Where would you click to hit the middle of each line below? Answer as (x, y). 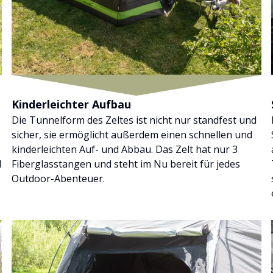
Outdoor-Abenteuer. (58, 178)
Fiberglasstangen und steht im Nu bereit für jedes (126, 164)
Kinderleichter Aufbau (71, 104)
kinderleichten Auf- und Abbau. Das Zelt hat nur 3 (124, 149)
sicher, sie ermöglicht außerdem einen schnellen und (132, 134)
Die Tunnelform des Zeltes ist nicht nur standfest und (134, 120)
